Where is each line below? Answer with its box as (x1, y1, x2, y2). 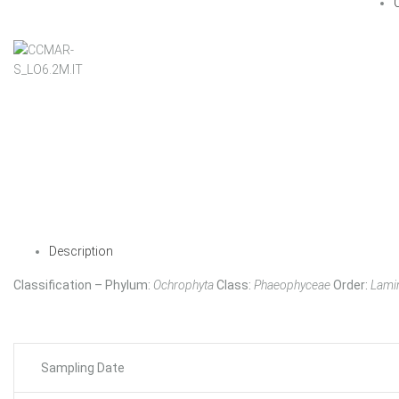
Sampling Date (41, 360, 125, 375)
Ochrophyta (153, 277, 214, 292)
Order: (333, 277, 368, 292)
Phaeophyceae (254, 277, 330, 292)
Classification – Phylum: (13, 277, 151, 292)
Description (49, 243, 113, 258)
